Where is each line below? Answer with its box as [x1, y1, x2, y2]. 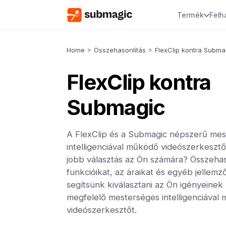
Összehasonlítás [94, 46, 146, 54]
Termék [177, 11, 204, 19]
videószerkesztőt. [67, 205, 137, 215]
